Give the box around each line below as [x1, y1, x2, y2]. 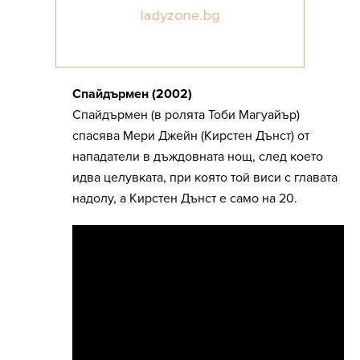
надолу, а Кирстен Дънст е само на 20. [72, 190, 301, 207]
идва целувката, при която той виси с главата [72, 170, 337, 186]
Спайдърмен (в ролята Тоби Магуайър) [72, 107, 300, 124]
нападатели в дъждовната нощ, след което [72, 149, 323, 166]
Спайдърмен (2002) [72, 86, 192, 103]
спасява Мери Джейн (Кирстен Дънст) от [72, 128, 309, 145]
